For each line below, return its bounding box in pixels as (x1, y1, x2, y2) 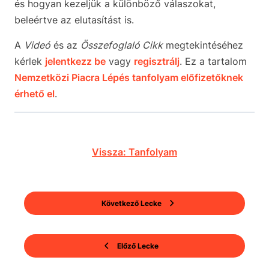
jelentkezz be (45, 55, 106, 68)
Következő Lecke (101, 199, 162, 208)
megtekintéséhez (163, 39, 243, 52)
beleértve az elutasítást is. (14, 14, 134, 26)
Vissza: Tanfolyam (92, 146, 177, 159)
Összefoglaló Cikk (80, 39, 163, 52)
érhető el (14, 88, 55, 100)
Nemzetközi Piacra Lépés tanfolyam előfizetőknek (14, 71, 243, 84)
